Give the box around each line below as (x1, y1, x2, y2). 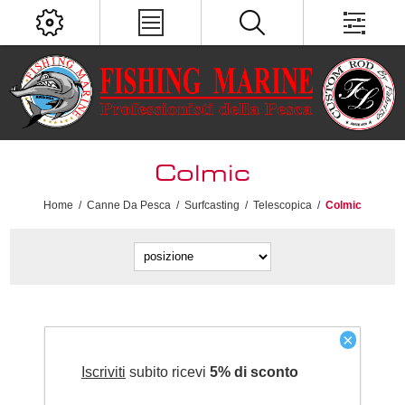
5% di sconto (210, 364, 298, 381)
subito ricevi (126, 364, 210, 381)
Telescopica (253, 198, 312, 212)
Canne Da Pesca (87, 198, 171, 212)
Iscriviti (81, 364, 126, 381)
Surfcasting (184, 198, 240, 212)
